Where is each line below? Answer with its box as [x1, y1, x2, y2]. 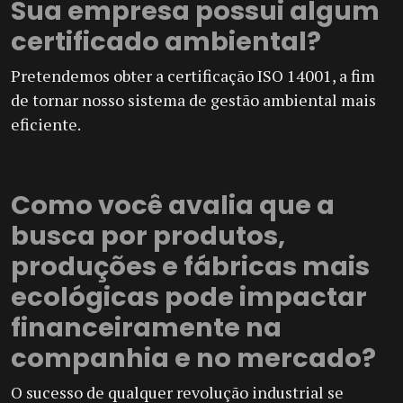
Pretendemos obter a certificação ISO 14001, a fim [11, 64, 375, 86]
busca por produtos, [11, 217, 285, 254]
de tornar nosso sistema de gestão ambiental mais [11, 88, 376, 111]
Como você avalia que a [11, 186, 335, 223]
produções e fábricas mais [11, 247, 370, 284]
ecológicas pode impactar [11, 278, 367, 315]
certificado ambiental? [11, 22, 321, 59]
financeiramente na [11, 309, 282, 345]
